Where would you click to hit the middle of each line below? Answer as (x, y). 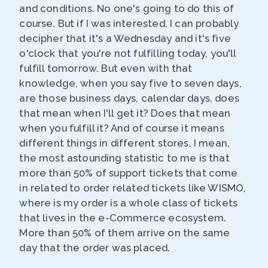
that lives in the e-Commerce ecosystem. (123, 218)
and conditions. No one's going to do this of (127, 9)
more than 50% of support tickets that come (129, 173)
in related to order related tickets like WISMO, (133, 188)
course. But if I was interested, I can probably (129, 24)
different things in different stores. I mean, (125, 143)
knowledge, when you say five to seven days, (130, 83)
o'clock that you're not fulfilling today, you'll (128, 54)
